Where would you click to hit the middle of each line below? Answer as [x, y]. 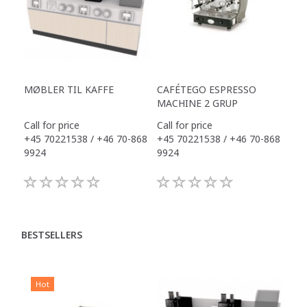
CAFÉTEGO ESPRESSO [207, 89]
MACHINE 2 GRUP [197, 103]
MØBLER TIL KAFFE [69, 89]
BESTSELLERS [52, 234]
